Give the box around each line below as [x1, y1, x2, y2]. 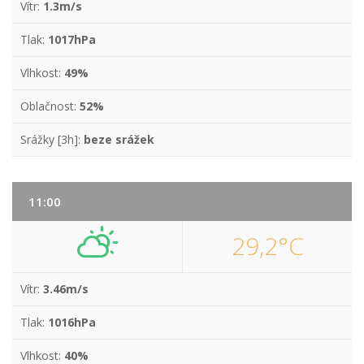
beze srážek [84, 132, 154, 147]
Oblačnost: [20, 98, 80, 114]
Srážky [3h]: [20, 132, 84, 147]
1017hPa [48, 32, 96, 47]
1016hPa [48, 314, 96, 330]
